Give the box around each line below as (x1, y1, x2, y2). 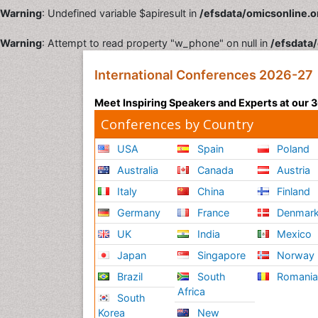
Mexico (274, 228, 312, 240)
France (194, 207, 229, 219)
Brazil (114, 270, 143, 283)
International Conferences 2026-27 (94, 67, 313, 82)
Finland (274, 185, 311, 197)
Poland (274, 143, 310, 155)
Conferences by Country (101, 115, 253, 133)
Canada (194, 164, 234, 176)
